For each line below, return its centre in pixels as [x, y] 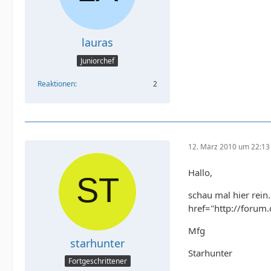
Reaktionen [56, 83]
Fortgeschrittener [97, 261]
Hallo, [200, 172]
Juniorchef [97, 60]
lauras [97, 43]
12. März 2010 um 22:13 [229, 147]
